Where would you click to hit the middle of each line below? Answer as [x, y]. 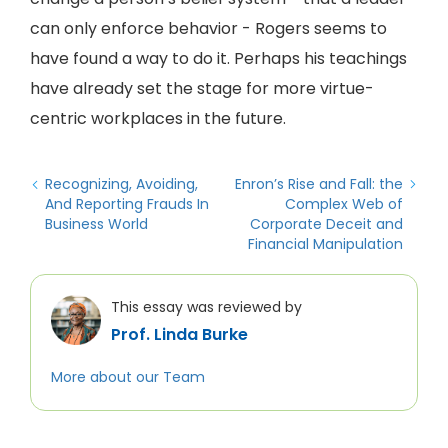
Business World [96, 224]
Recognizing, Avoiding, [121, 184]
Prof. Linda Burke [179, 334]
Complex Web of [344, 204]
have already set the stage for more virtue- [202, 88]
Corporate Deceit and [326, 224]
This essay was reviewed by [206, 307]
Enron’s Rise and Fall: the [319, 184]
